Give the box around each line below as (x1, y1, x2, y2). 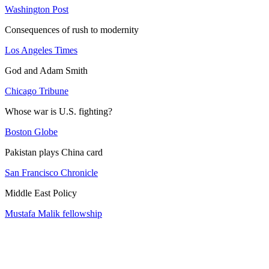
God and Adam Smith (5, 65, 88, 76)
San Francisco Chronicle (5, 167, 98, 178)
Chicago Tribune (5, 85, 68, 96)
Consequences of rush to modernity (5, 24, 139, 35)
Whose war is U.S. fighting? (5, 106, 112, 116)
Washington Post (5, 4, 68, 14)
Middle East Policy (5, 187, 77, 198)
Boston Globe (5, 126, 58, 137)
